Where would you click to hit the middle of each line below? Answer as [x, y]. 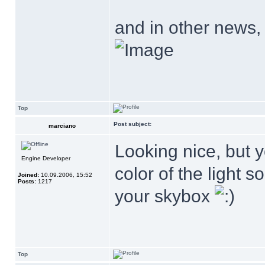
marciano [62, 126]
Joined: [28, 175]
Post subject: [132, 124]
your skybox [165, 196]
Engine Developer [46, 158]
